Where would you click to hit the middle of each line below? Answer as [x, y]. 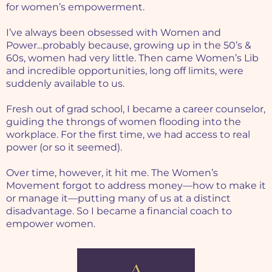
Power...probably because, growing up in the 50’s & [129, 46]
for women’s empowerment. [75, 7]
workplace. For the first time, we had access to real [128, 135]
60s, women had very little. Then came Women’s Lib [132, 58]
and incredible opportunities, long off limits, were [125, 71]
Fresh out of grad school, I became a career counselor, [136, 109]
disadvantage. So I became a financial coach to [119, 211]
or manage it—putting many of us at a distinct [118, 199]
